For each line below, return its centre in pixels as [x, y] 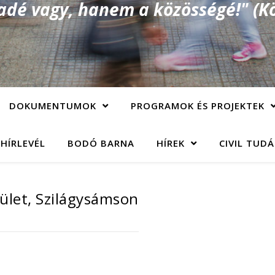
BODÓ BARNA [101, 143]
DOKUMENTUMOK [52, 106]
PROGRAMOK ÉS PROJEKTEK [197, 106]
